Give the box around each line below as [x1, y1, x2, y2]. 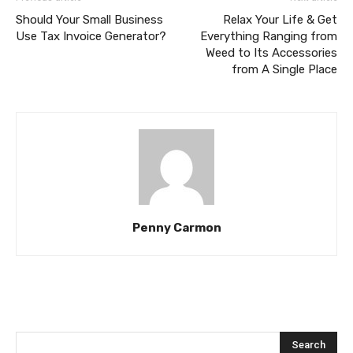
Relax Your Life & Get [223, 13, 337, 27]
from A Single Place [232, 62, 337, 76]
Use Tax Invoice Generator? [16, 29, 166, 43]
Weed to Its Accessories [206, 46, 337, 60]
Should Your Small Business [16, 13, 163, 27]
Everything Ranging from [200, 29, 337, 43]
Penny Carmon [132, 221, 221, 235]
